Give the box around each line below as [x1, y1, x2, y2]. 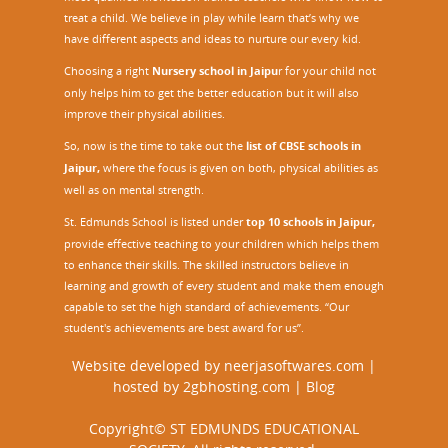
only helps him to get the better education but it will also [64, 84, 359, 100]
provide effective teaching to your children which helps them [64, 236, 379, 252]
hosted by [113, 376, 183, 396]
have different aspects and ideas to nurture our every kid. [64, 30, 361, 46]
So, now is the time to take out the [64, 137, 243, 153]
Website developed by [72, 355, 224, 375]
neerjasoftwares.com [224, 355, 364, 375]
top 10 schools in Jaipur [246, 214, 372, 231]
